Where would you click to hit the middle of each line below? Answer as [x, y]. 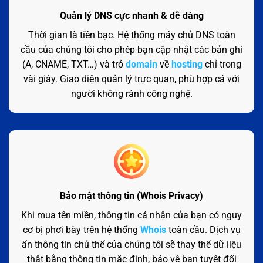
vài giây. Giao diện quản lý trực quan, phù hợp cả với [131, 79]
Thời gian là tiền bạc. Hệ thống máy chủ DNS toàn [131, 35]
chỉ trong [222, 64]
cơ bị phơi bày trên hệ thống [81, 230]
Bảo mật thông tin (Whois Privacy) [131, 195]
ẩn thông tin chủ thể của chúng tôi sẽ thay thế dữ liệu [131, 244]
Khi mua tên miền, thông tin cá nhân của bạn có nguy [131, 215]
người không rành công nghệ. [131, 93]
